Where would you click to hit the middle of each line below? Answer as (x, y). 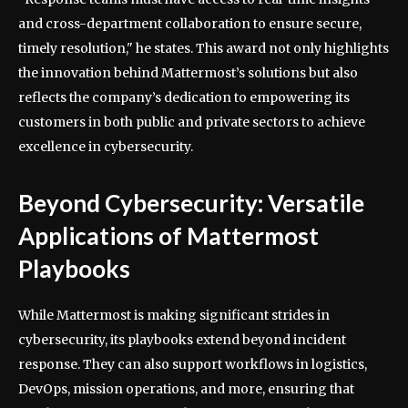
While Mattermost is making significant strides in (174, 316)
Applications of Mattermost (168, 236)
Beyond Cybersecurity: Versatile (191, 204)
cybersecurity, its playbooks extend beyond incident (182, 340)
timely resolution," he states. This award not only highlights (204, 49)
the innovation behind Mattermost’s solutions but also (188, 73)
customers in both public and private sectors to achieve (192, 122)
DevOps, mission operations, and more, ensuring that (186, 389)
